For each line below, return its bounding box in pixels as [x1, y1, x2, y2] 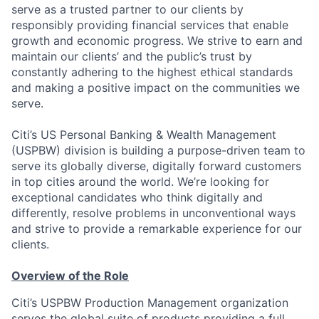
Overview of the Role [11, 268, 129, 283]
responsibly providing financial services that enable [11, 18, 288, 32]
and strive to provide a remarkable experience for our [11, 221, 302, 236]
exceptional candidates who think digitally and [11, 190, 263, 204]
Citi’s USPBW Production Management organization [11, 296, 288, 310]
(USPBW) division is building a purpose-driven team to [11, 143, 305, 157]
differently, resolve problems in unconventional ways [11, 206, 296, 220]
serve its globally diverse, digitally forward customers [11, 159, 301, 173]
